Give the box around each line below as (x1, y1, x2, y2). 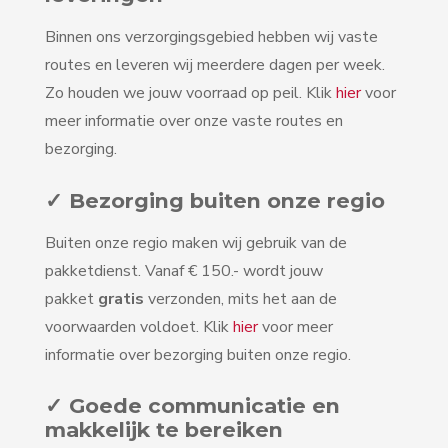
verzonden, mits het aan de (144, 287, 337, 310)
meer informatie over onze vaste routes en (45, 110, 343, 132)
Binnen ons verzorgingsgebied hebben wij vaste (45, 26, 378, 48)
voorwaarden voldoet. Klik (45, 315, 233, 338)
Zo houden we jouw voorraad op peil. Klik (45, 82, 336, 104)
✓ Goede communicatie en (45, 393, 340, 419)
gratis (98, 287, 144, 310)
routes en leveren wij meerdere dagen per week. (45, 54, 385, 76)
